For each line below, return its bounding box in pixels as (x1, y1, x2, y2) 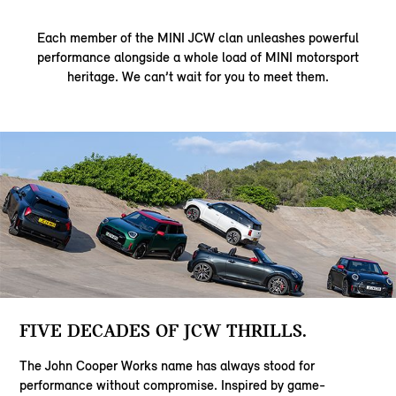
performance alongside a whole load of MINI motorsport (37, 49, 359, 66)
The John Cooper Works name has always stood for (19, 356, 316, 374)
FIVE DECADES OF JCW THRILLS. (19, 319, 308, 342)
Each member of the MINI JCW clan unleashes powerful (37, 29, 359, 47)
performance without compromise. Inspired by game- (19, 376, 326, 393)
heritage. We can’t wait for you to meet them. (67, 68, 329, 86)
